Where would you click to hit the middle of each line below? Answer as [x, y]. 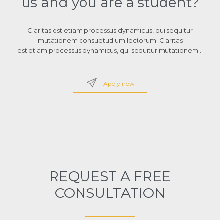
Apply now [119, 84]
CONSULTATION [110, 193]
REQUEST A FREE [110, 176]
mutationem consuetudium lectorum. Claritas [110, 41]
